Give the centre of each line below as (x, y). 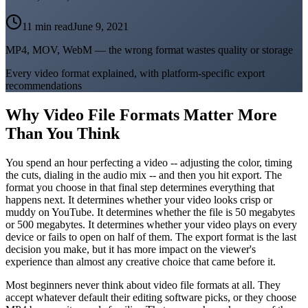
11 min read (47, 26)
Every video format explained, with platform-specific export (135, 73)
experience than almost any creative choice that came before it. (141, 261)
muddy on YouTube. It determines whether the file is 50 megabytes (150, 212)
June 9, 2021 (101, 26)
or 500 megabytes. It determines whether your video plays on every (151, 224)
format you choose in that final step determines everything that (140, 187)
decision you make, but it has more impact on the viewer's (131, 249)
